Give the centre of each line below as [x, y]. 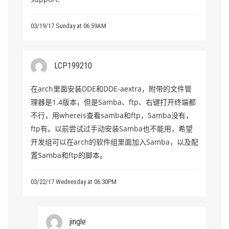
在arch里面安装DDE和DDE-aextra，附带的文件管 [111, 89]
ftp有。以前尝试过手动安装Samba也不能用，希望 [112, 129]
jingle [78, 221]
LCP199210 [73, 65]
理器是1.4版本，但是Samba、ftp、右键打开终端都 [113, 102]
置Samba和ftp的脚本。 [69, 155]
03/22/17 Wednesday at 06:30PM [74, 182]
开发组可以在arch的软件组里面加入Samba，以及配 [114, 142]
